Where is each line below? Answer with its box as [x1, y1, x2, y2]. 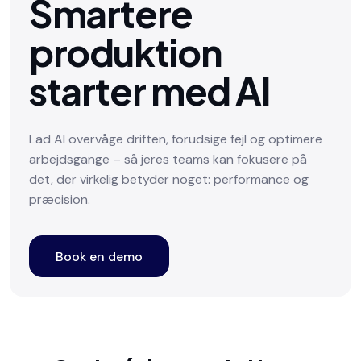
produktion [29, 28, 222, 75]
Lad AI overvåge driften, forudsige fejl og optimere [29, 131, 322, 147]
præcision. [29, 191, 90, 208]
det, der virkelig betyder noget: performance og [29, 171, 309, 188]
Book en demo [56, 247, 143, 265]
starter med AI [29, 67, 271, 114]
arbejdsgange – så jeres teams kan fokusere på [29, 151, 307, 168]
